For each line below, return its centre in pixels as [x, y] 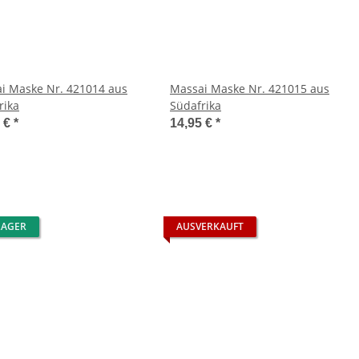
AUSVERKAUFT [210, 226]
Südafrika [196, 105]
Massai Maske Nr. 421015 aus [250, 89]
